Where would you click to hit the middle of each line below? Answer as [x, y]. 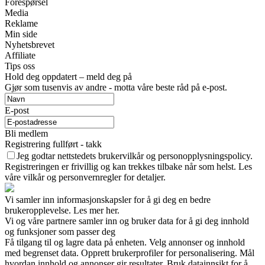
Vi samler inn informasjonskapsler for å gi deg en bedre [108, 200]
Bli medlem [26, 134]
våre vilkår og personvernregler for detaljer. [85, 177]
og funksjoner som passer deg [60, 232]
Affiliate [20, 56]
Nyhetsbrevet [30, 45]
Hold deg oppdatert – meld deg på [68, 77]
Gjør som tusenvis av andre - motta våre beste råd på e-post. [116, 88]
